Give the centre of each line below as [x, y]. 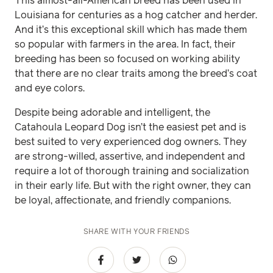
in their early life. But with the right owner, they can [133, 186]
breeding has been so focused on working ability [127, 59]
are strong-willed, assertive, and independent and [130, 156]
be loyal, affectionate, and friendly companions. [123, 200]
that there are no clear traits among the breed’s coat [136, 73]
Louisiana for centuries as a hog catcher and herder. [136, 15]
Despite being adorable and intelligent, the [112, 112]
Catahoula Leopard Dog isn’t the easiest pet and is [130, 127]
